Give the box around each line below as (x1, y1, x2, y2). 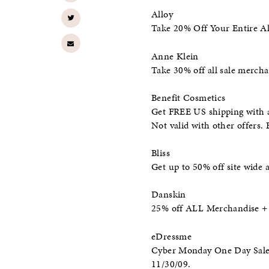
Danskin (151, 188, 186, 202)
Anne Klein (151, 49, 199, 63)
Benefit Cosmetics (151, 91, 226, 104)
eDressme (151, 229, 192, 243)
